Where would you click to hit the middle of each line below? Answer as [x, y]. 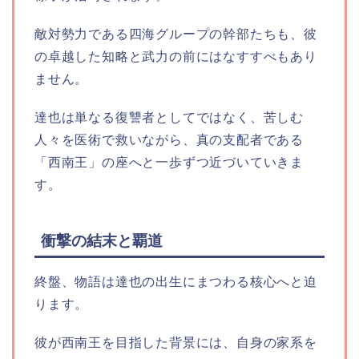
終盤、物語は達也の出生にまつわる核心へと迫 [176, 282]
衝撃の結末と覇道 [102, 241]
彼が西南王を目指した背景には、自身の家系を [176, 343]
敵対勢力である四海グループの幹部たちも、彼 [176, 34]
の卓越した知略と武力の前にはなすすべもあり [176, 57]
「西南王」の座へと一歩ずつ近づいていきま [169, 163]
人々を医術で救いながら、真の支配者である [169, 140]
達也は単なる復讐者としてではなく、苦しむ [169, 118]
